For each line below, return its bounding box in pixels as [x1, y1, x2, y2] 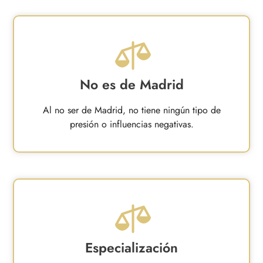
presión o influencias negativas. [69, 117, 194, 131]
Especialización [85, 238, 178, 258]
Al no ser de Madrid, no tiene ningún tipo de [42, 103, 221, 117]
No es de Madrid [79, 75, 184, 95]
